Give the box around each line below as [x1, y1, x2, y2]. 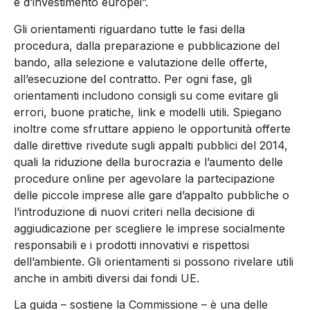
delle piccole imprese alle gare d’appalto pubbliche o [14, 188, 289, 202]
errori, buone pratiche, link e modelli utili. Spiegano [14, 104, 282, 119]
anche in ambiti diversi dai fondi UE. [14, 271, 199, 285]
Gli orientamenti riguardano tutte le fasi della [14, 21, 245, 36]
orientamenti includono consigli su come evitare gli [14, 88, 278, 102]
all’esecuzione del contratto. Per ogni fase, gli [14, 71, 252, 86]
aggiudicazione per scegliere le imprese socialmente [14, 221, 285, 235]
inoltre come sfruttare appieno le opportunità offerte [14, 121, 291, 136]
